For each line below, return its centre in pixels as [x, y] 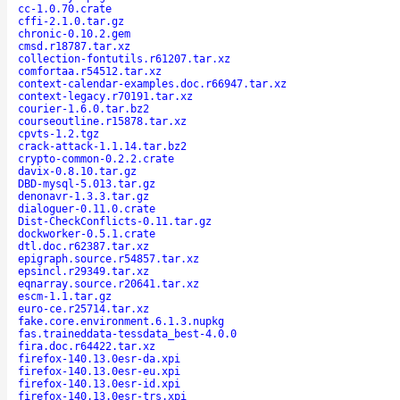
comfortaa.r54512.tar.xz [90, 71]
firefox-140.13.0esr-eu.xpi [99, 371]
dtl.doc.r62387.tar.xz [83, 246]
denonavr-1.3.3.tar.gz [83, 196]
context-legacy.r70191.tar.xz [105, 96]
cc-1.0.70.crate [65, 8]
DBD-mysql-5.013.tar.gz [87, 183]
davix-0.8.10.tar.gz [77, 171]
